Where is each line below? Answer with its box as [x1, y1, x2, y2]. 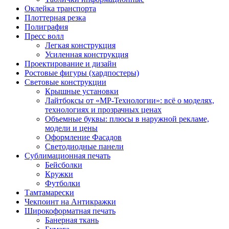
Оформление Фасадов [45, 133, 122, 142]
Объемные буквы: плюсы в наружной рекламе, [45, 114, 209, 123]
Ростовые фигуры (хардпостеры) [25, 68, 139, 77]
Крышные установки [45, 87, 119, 96]
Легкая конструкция [45, 41, 116, 50]
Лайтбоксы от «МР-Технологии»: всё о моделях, [45, 96, 214, 105]
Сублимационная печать [25, 151, 110, 160]
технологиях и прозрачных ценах [45, 105, 162, 114]
